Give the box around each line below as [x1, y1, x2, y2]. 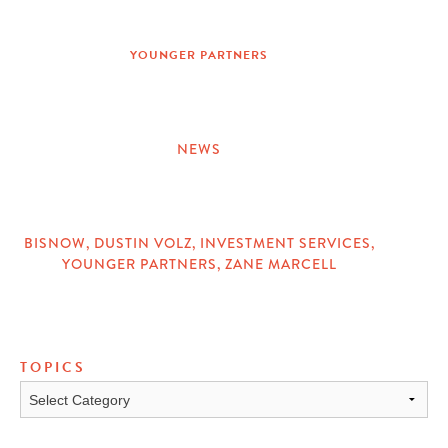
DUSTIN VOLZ [93, 233, 192, 253]
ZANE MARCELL [224, 254, 337, 274]
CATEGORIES [19, 176, 112, 196]
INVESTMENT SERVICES [199, 233, 371, 253]
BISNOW [23, 233, 86, 253]
